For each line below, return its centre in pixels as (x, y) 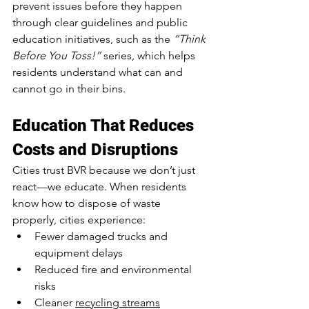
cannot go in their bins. (69, 89)
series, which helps (149, 56)
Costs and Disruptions (95, 150)
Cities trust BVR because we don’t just (105, 170)
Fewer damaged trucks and (102, 237)
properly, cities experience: (79, 220)
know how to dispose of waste (88, 203)
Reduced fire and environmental (114, 270)
